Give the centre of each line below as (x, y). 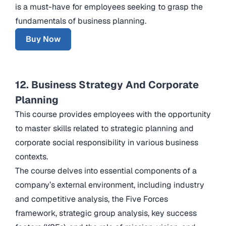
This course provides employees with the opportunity (113, 114)
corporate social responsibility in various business (107, 142)
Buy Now (43, 39)
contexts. (32, 156)
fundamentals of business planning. (81, 21)
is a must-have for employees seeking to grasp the (109, 7)
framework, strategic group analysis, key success (106, 213)
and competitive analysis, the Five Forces (92, 199)
